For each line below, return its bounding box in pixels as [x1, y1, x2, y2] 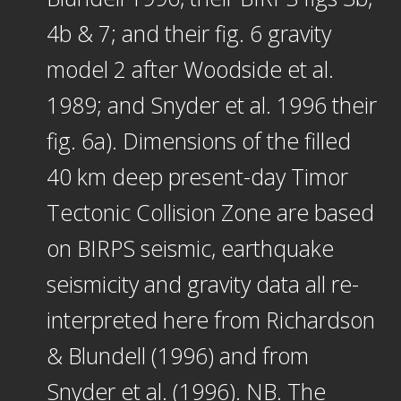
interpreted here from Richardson [46, 304, 375, 336]
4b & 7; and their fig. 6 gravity [46, 18, 331, 49]
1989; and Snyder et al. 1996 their [46, 90, 377, 121]
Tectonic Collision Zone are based [46, 197, 374, 228]
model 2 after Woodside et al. [46, 54, 334, 85]
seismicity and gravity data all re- [46, 269, 359, 300]
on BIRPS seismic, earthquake [46, 233, 334, 264]
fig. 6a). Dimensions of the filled [46, 125, 351, 157]
